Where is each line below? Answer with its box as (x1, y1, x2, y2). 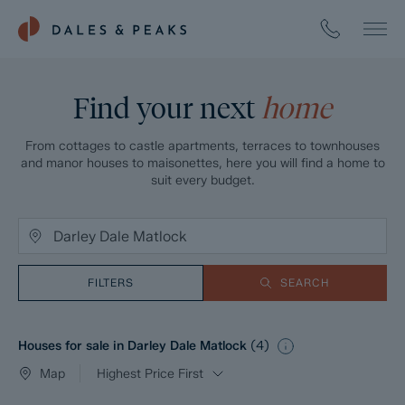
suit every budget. (150, 173, 255, 188)
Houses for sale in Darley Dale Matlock (18, 338, 250, 354)
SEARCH (279, 276, 330, 289)
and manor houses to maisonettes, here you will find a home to (20, 155, 385, 171)
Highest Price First (97, 365, 203, 381)
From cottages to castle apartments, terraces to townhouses (25, 138, 380, 154)
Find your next (73, 90, 261, 126)
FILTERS (87, 276, 134, 289)
